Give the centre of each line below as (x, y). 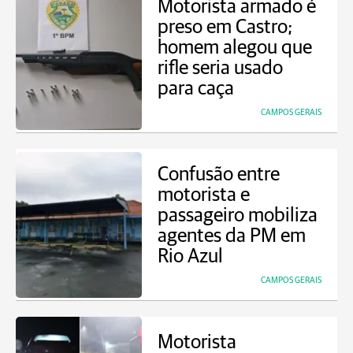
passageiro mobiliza (238, 216)
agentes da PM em (232, 236)
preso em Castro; (225, 27)
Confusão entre (219, 175)
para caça (196, 89)
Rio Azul (190, 256)
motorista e (204, 195)
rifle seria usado (220, 68)
